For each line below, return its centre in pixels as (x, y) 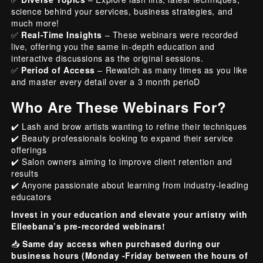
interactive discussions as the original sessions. (107, 58)
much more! (35, 23)
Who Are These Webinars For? (119, 107)
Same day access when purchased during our (121, 243)
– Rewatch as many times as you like (171, 70)
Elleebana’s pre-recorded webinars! (88, 226)
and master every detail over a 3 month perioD (106, 81)
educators (31, 196)
